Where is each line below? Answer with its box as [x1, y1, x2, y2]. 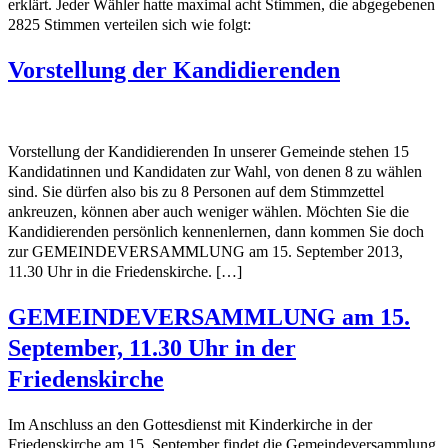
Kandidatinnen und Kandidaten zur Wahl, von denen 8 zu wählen [8, 163, 422, 181]
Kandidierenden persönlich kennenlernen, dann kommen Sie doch [8, 223, 424, 241]
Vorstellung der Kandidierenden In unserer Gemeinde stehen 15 [8, 143, 409, 161]
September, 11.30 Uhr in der [8, 334, 296, 361]
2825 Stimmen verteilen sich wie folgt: [8, 16, 251, 34]
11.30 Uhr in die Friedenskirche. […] [8, 263, 242, 281]
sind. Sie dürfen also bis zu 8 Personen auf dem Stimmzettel [8, 183, 384, 201]
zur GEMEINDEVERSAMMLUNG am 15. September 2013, [8, 243, 403, 261]
